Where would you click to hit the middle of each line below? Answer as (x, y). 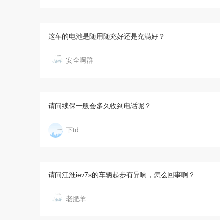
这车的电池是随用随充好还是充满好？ (107, 36)
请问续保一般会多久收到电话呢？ (100, 106)
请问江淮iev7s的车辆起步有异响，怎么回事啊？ (122, 175)
